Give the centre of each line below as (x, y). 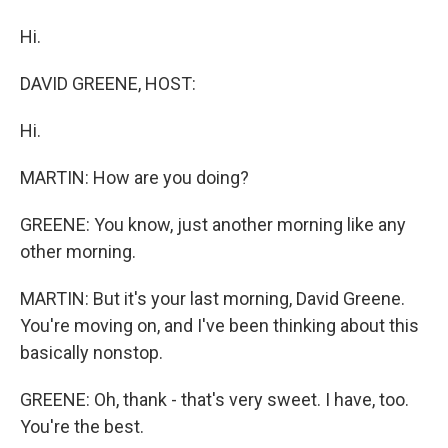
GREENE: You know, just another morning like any (213, 224)
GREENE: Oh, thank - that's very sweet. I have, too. (214, 399)
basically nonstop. (91, 352)
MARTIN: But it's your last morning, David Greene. (212, 298)
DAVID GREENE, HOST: (108, 83)
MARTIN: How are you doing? (134, 177)
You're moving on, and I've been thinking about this (219, 325)
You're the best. (82, 426)
